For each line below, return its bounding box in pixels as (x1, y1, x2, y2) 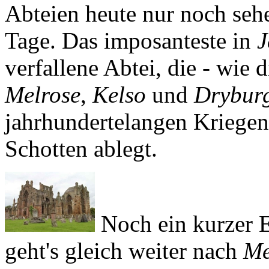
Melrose (5, 82, 80, 108)
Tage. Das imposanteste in (5, 28, 257, 54)
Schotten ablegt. (5, 136, 157, 162)
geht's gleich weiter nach (5, 238, 243, 264)
